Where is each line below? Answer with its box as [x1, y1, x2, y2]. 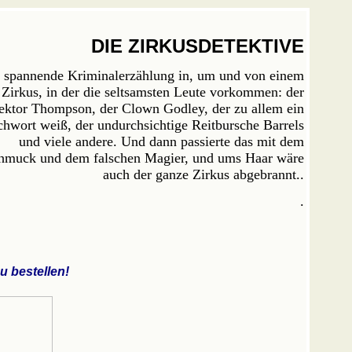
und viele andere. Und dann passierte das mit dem [19, 134, 305, 149]
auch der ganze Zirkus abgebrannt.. [103, 167, 305, 182]
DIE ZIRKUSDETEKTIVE [91, 35, 305, 57]
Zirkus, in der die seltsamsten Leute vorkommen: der [2, 84, 305, 100]
